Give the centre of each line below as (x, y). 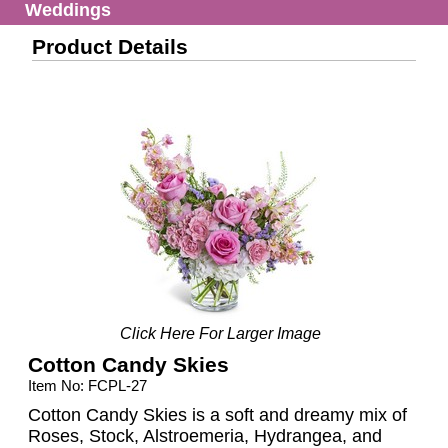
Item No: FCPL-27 (88, 386)
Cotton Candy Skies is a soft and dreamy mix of (218, 415)
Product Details (110, 47)
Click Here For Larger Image (220, 334)
